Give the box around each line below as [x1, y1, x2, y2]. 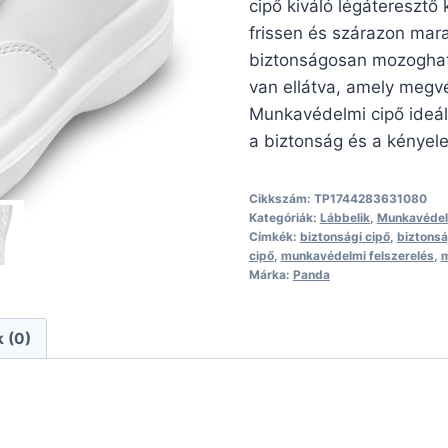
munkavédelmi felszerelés [280, 248, 434, 264]
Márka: [248, 267, 293, 283]
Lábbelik [319, 210, 370, 226]
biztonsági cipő [299, 229, 390, 245]
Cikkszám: [248, 191, 314, 207]
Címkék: [248, 229, 300, 245]
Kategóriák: [248, 210, 320, 226]
